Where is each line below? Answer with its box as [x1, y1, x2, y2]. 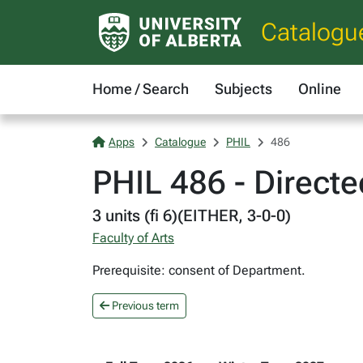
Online [298, 80, 341, 97]
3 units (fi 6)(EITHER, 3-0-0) [92, 206, 291, 225]
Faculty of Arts [92, 230, 174, 246]
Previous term [109, 299, 179, 312]
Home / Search [92, 80, 189, 97]
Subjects [215, 80, 272, 97]
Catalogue [155, 135, 206, 148]
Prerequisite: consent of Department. [92, 263, 305, 278]
